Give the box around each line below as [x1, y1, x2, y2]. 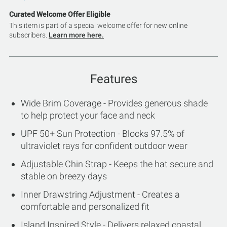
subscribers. [9, 31, 49, 39]
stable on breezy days [21, 171, 107, 181]
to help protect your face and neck [21, 110, 155, 121]
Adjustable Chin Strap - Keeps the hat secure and [21, 159, 213, 169]
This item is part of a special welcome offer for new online [9, 21, 187, 29]
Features [90, 72, 137, 86]
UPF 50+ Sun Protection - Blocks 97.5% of [21, 128, 184, 139]
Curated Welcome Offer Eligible [9, 10, 110, 18]
